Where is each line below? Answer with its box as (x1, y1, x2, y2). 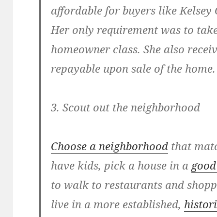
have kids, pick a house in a (51, 158, 192, 173)
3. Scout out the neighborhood (51, 100, 201, 115)
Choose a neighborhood (51, 139, 169, 154)
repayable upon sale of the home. (51, 61, 216, 76)
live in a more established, (51, 197, 185, 212)
